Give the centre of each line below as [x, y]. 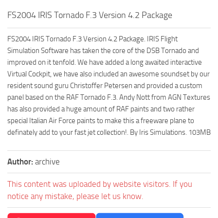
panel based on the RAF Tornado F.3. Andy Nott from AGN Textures [109, 98]
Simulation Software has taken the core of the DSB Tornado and [103, 51]
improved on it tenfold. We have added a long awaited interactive [105, 63]
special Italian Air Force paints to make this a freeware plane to [101, 121]
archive [47, 162]
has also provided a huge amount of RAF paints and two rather [101, 109]
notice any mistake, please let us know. [75, 196]
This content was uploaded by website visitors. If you [100, 184]
